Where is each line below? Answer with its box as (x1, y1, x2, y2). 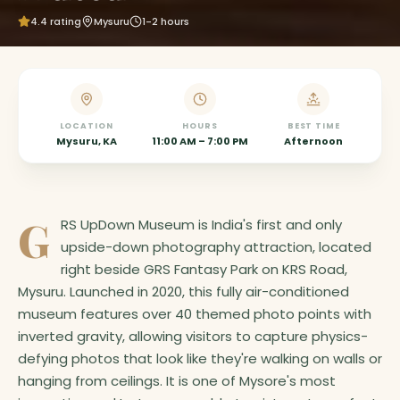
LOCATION (59, 120, 113, 131)
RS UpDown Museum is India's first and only (61, 214, 342, 234)
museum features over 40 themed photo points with (18, 304, 371, 323)
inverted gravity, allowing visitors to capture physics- (18, 326, 368, 346)
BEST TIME (287, 120, 340, 131)
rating (47, 13, 81, 29)
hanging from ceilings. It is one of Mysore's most (18, 371, 336, 390)
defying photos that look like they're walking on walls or (18, 348, 382, 368)
